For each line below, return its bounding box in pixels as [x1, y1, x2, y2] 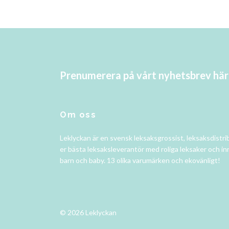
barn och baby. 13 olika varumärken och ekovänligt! [60, 155, 220, 165]
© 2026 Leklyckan [60, 208, 117, 217]
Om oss [60, 109, 97, 120]
